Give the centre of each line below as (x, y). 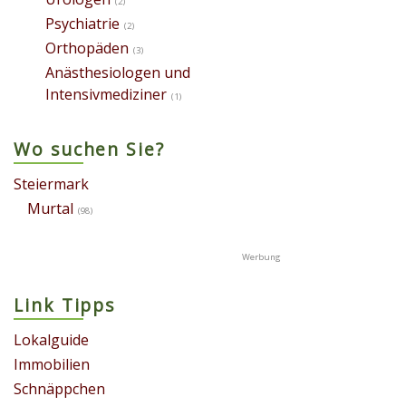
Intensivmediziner (106, 94)
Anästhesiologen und (118, 72)
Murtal (50, 208)
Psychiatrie (82, 23)
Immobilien (52, 364)
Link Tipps (65, 304)
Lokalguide (51, 339)
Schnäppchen (59, 388)
